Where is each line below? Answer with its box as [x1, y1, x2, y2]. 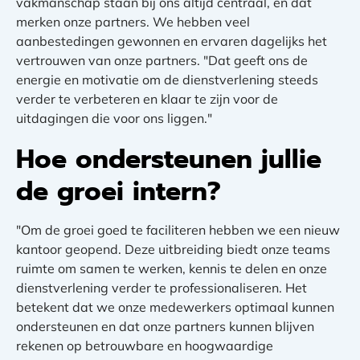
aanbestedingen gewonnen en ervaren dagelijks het [16, 33, 327, 50]
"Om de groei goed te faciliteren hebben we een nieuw [16, 222, 340, 239]
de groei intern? [16, 172, 221, 212]
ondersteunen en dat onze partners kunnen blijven [16, 318, 314, 335]
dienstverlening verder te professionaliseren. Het [16, 280, 307, 297]
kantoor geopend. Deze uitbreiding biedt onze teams [16, 241, 330, 258]
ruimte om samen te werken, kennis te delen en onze [16, 260, 327, 277]
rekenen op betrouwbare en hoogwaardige [16, 337, 273, 354]
